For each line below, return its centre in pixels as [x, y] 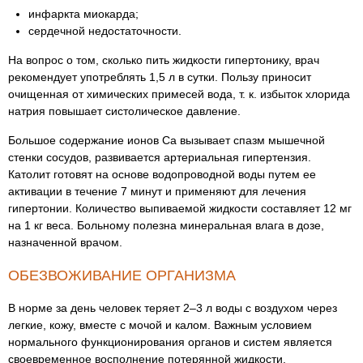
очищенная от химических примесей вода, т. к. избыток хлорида [179, 94]
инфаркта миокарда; [83, 14]
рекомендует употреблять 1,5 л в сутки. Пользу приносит [160, 77]
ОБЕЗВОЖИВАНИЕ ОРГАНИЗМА [122, 275]
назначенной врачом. [65, 242]
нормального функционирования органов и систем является [170, 342]
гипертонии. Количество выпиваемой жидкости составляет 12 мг [180, 208]
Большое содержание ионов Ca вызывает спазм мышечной [167, 140]
